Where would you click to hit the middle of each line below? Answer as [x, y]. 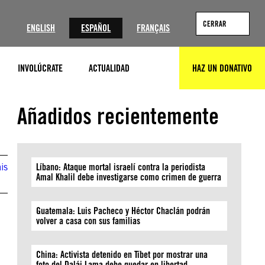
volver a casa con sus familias [88, 221]
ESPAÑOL [96, 28]
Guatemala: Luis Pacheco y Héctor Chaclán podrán [123, 211]
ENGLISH [41, 28]
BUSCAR [169, 73]
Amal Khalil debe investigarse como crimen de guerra [129, 177]
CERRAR [215, 23]
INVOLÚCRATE [40, 68]
